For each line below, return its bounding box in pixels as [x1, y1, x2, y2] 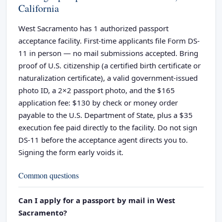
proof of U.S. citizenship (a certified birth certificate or [18, 60, 201, 70]
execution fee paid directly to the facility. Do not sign [18, 122, 197, 132]
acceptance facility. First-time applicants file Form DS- [18, 35, 200, 46]
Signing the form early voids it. [18, 147, 123, 157]
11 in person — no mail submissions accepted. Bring [18, 48, 198, 58]
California [18, 1, 59, 15]
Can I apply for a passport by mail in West [18, 195, 175, 205]
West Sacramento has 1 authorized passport [18, 23, 168, 33]
